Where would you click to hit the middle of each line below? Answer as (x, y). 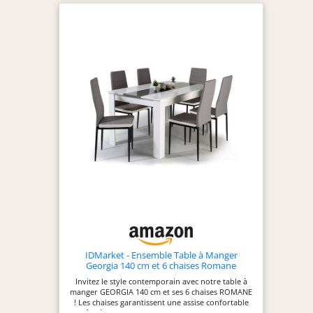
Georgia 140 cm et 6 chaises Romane (161, 265)
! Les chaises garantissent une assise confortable (161, 303)
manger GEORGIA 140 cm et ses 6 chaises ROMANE (161, 292)
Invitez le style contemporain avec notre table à (161, 282)
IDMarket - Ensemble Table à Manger (161, 255)
